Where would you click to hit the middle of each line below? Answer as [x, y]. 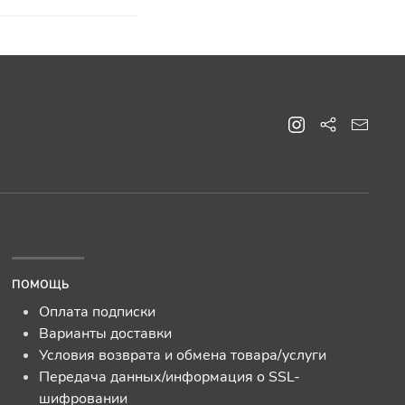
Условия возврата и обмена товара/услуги [183, 355]
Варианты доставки [106, 334]
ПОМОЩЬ [41, 285]
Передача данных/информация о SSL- [170, 377]
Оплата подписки [98, 312]
